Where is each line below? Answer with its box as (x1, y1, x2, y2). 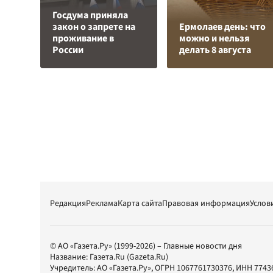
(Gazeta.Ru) (125, 251, 168, 263)
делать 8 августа (179, 43, 251, 57)
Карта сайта (118, 197, 162, 210)
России (52, 43, 83, 57)
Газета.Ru (90, 251, 125, 263)
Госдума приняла (52, 9, 128, 22)
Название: (50, 251, 90, 263)
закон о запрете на (52, 20, 135, 34)
